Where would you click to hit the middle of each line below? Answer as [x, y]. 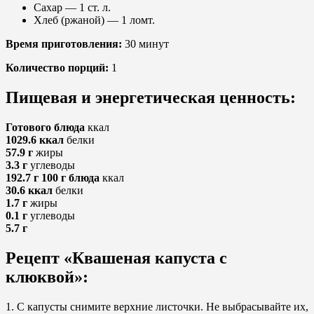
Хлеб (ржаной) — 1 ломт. [94, 20]
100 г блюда [70, 178]
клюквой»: [47, 277]
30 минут [145, 44]
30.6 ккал [29, 191]
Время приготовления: [64, 44]
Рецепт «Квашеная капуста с [116, 258]
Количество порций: [57, 68]
